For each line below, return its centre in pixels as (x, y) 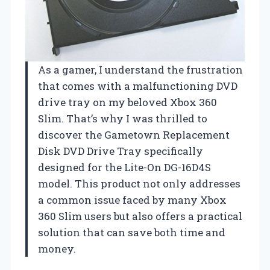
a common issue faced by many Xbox (132, 200)
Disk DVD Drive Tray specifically (121, 151)
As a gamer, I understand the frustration (140, 70)
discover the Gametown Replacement (134, 135)
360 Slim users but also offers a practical (140, 216)
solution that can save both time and (132, 233)
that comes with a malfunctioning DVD (138, 86)
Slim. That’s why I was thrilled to (123, 119)
